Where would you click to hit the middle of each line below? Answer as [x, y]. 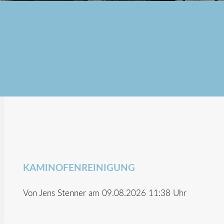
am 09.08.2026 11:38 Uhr [136, 193]
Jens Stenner [62, 193]
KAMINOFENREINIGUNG [79, 168]
